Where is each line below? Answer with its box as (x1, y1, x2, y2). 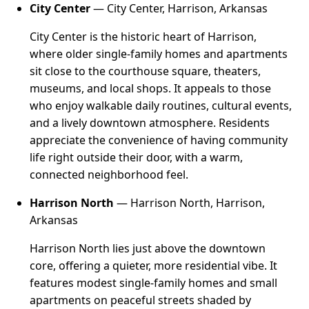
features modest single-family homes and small (30, 275, 278, 290)
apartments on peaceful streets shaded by (30, 292, 252, 308)
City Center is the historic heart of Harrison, (30, 28, 257, 44)
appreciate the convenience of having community (30, 132, 288, 148)
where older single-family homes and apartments (30, 46, 288, 61)
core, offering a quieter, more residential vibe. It (30, 257, 278, 273)
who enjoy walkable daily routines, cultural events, (30, 97, 292, 113)
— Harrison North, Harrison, (114, 195, 266, 210)
